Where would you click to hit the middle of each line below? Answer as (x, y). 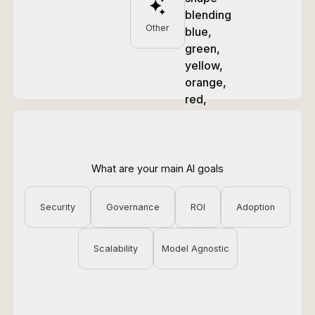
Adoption (256, 207)
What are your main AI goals (157, 169)
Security (58, 207)
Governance (133, 207)
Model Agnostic (195, 248)
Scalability (115, 248)
